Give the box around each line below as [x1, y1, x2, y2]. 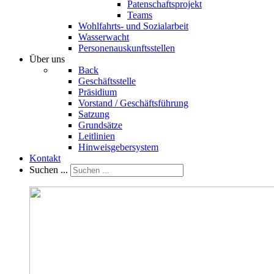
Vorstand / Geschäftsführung [78, 98, 188, 108]
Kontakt [29, 153, 61, 163]
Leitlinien [78, 131, 115, 141]
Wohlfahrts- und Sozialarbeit [78, 21, 188, 31]
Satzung [78, 109, 109, 119]
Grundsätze [78, 120, 122, 130]
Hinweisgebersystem [78, 142, 158, 152]
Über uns [29, 54, 65, 64]
